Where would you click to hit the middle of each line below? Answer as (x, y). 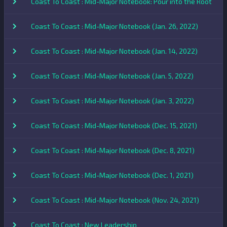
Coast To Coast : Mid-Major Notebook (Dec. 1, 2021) (112, 175)
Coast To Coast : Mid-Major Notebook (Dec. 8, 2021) (113, 150)
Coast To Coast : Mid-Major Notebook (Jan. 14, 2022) (114, 51)
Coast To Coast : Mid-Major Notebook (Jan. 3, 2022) (112, 100)
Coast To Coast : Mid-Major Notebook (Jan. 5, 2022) (112, 75)
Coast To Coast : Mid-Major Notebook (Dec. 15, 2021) (114, 125)
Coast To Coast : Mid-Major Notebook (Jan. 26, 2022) (115, 26)
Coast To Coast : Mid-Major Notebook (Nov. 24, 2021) (115, 200)
